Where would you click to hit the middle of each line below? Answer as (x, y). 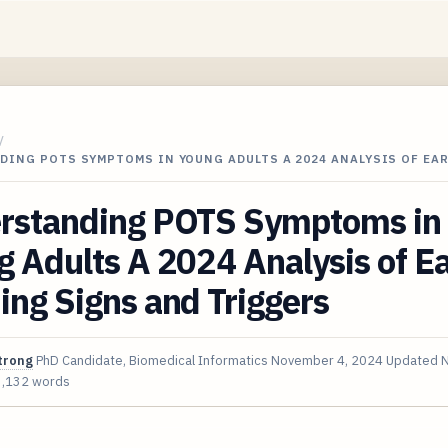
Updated (413, 360)
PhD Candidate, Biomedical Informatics (152, 360)
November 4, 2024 (327, 360)
